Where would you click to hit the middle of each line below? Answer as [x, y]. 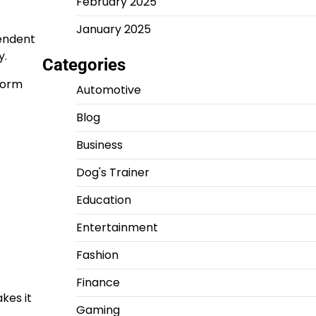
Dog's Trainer [113, 172]
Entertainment [117, 227]
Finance [98, 282]
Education [103, 200]
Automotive [108, 90]
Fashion [97, 255]
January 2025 [113, 29]
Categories [84, 65]
